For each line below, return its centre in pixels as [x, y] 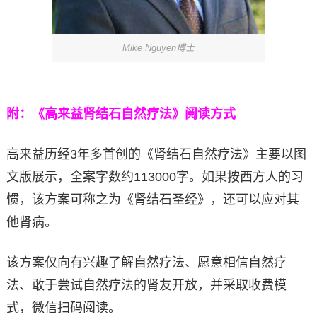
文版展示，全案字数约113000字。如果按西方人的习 [155, 177]
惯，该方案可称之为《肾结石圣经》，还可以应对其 [152, 199]
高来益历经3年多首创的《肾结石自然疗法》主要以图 [156, 154]
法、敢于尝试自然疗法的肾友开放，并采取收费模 [146, 285]
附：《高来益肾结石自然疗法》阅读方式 [121, 114]
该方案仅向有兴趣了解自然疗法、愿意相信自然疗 [146, 262]
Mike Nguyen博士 [158, 47]
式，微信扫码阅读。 [63, 307]
